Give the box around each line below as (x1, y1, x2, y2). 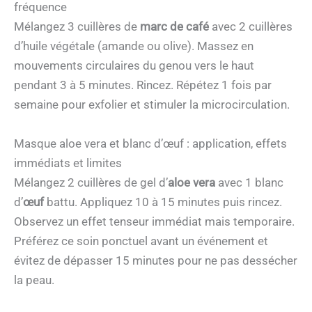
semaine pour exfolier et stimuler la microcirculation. (14, 97, 290, 112)
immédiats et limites (14, 155, 122, 170)
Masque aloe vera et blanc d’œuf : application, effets (14, 136, 287, 150)
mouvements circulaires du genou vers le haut (14, 58, 254, 73)
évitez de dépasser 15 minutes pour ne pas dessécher (14, 253, 297, 267)
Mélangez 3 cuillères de (14, 19, 140, 34)
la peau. (14, 272, 54, 287)
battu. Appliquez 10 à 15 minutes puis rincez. (44, 194, 282, 209)
